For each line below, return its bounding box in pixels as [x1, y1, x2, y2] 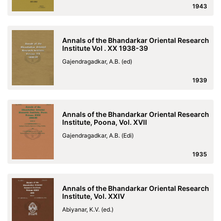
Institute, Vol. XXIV [62, 192, 125, 200]
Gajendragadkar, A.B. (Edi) [62, 132, 134, 139]
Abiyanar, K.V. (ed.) [62, 206, 113, 213]
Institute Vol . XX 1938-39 [62, 44, 148, 52]
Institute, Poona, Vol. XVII [62, 118, 147, 126]
